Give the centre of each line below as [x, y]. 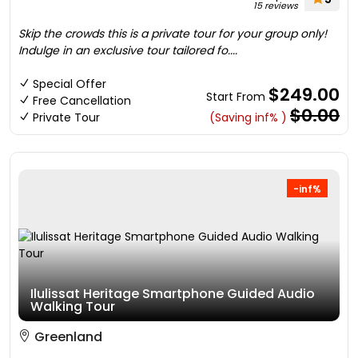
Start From [237, 97]
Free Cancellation [82, 101]
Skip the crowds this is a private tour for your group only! [173, 34]
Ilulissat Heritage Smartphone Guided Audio [173, 294]
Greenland [67, 337]
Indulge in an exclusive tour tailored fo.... [128, 50]
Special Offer [70, 84]
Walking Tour [73, 306]
